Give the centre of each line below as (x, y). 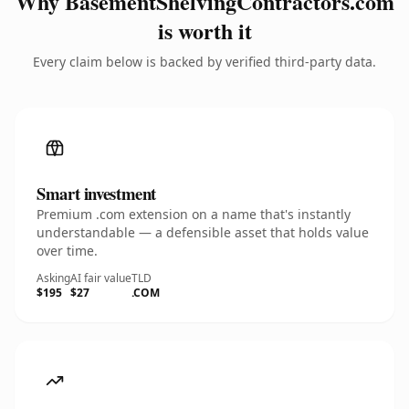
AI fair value (101, 278)
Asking (53, 278)
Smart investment (97, 193)
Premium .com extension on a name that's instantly (194, 214)
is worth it (204, 31)
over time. (67, 251)
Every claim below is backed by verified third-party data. (204, 62)
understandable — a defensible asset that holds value (203, 232)
